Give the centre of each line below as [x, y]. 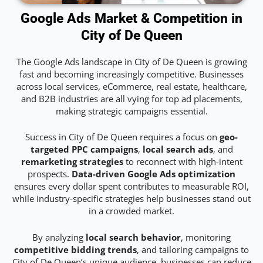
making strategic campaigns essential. [131, 111]
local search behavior [133, 237]
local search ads [178, 149]
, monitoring [206, 237]
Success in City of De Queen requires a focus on [122, 137]
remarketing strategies [72, 162]
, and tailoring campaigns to [193, 249]
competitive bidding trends [75, 249]
